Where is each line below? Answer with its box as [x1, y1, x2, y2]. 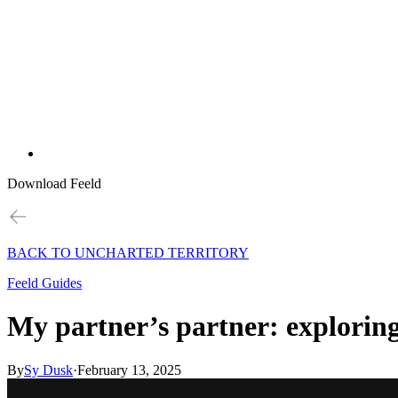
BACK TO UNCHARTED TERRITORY [7, 244, 249, 260]
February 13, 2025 [77, 362, 181, 378]
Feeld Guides [7, 275, 82, 291]
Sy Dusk [24, 362, 73, 378]
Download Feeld [7, 175, 101, 191]
